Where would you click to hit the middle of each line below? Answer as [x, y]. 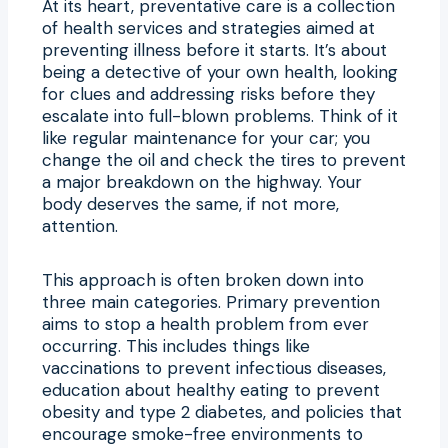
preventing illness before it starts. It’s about [214, 49]
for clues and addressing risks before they [208, 93]
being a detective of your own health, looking [220, 71]
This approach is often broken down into [203, 279]
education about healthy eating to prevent [211, 389]
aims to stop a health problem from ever [205, 323]
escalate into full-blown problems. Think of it [220, 115]
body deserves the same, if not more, [190, 203]
